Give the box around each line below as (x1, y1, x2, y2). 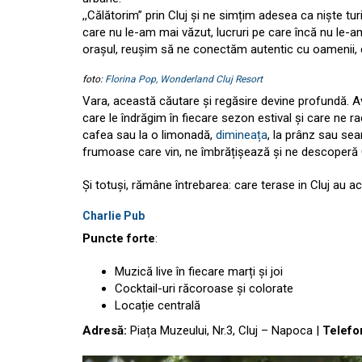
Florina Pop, (103, 74, 158, 85)
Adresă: (82, 323, 127, 338)
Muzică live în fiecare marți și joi (115, 264, 283, 279)
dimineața (216, 128, 267, 142)
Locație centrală (115, 298, 200, 313)
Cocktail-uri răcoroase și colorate (115, 281, 293, 296)
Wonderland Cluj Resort (160, 74, 265, 85)
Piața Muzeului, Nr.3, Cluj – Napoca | (127, 323, 322, 338)
